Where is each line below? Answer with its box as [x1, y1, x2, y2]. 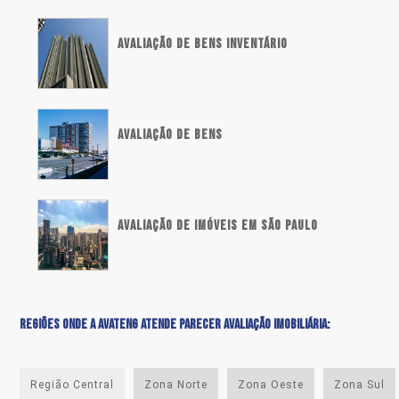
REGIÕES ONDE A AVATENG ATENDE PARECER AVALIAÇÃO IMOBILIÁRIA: [20, 316, 330, 334]
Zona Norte [144, 379, 208, 392]
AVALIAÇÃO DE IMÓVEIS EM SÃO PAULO [118, 217, 318, 235]
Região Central [30, 379, 114, 392]
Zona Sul [334, 379, 385, 392]
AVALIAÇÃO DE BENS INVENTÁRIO [118, 36, 288, 53]
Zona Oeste [238, 379, 304, 392]
